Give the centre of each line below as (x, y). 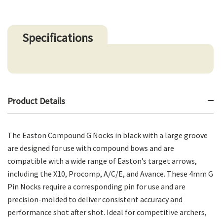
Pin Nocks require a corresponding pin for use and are (96, 186)
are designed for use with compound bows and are (91, 148)
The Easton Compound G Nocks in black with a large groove (108, 135)
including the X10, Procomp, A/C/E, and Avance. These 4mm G (110, 173)
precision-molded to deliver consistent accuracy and (95, 199)
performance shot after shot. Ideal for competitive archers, (107, 212)
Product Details (36, 101)
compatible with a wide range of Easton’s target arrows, (102, 161)
